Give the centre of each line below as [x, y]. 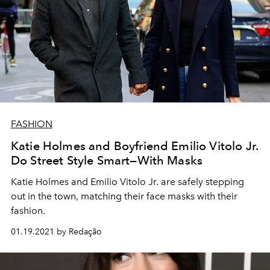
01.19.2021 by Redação [56, 231]
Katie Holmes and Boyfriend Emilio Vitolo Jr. [135, 146]
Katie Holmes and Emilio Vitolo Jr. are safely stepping [127, 181]
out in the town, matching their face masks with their [124, 196]
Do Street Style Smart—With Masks [107, 160]
